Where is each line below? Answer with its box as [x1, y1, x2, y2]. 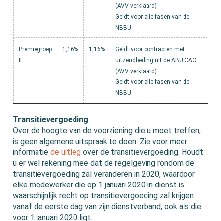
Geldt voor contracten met [115, 46, 185, 53]
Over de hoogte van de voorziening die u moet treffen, [13, 126, 201, 136]
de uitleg [50, 147, 81, 157]
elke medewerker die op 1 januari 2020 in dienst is [13, 180, 184, 190]
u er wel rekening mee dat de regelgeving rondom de [13, 158, 195, 168]
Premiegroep [19, 46, 52, 53]
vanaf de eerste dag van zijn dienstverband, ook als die [13, 202, 202, 212]
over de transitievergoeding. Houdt [81, 147, 204, 157]
